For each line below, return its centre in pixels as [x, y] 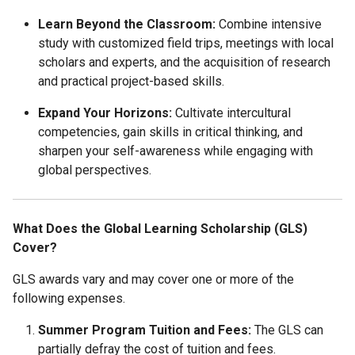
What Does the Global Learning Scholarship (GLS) [160, 229]
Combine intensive [270, 25]
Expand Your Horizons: [107, 113]
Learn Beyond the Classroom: [127, 25]
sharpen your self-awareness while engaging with [176, 151]
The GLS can [289, 330]
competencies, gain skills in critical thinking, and [170, 132]
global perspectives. [95, 170]
